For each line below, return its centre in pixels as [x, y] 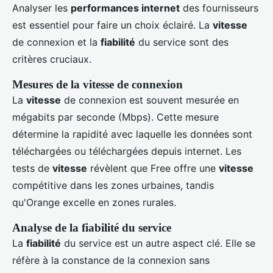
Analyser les [41, 8]
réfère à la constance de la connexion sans [111, 261]
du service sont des [182, 42]
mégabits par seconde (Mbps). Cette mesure [115, 117]
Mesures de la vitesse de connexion [97, 85]
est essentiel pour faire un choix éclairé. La [112, 25]
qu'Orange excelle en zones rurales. [94, 203]
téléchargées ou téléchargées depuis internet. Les [127, 151]
